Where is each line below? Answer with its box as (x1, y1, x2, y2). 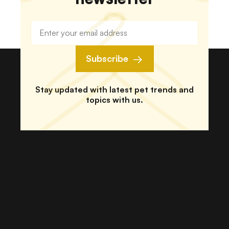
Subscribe (85, 53, 128, 64)
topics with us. (86, 95, 143, 105)
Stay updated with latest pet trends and (35, 84, 194, 95)
